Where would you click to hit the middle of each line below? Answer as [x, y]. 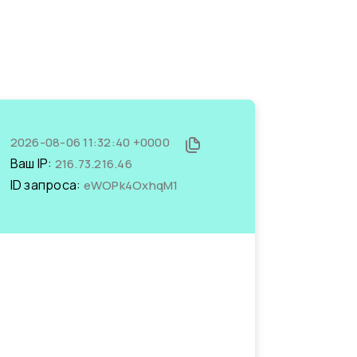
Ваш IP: [32, 163]
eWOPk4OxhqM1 [131, 185]
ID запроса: [47, 185]
